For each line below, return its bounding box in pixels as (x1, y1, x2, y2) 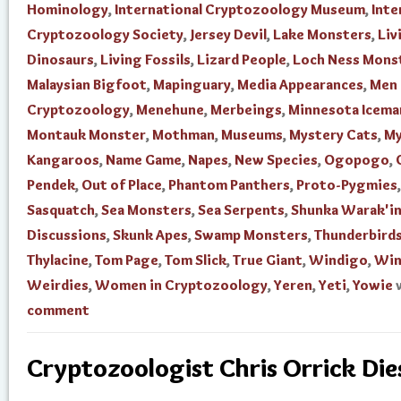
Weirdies (27, 277, 89, 294)
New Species (235, 151, 318, 168)
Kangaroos (27, 151, 99, 168)
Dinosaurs (27, 51, 94, 68)
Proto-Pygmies (296, 176, 397, 193)
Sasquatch (27, 201, 95, 218)
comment (27, 302, 90, 319)
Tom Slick (165, 252, 226, 269)
